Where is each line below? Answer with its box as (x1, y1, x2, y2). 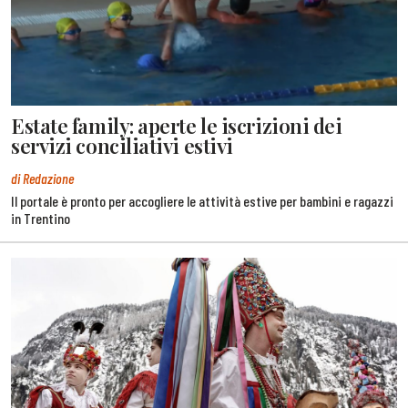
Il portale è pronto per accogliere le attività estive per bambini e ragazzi (11, 191, 393, 209)
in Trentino (11, 209, 70, 227)
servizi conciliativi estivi (11, 131, 233, 159)
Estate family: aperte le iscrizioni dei (11, 111, 342, 139)
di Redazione (11, 168, 74, 187)
